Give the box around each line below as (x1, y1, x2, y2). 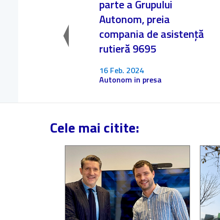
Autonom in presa (99, 74, 162, 85)
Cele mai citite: (50, 117, 139, 138)
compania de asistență (99, 26, 204, 42)
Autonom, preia (99, 11, 170, 27)
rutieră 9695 (99, 40, 156, 57)
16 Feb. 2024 (99, 64, 144, 76)
